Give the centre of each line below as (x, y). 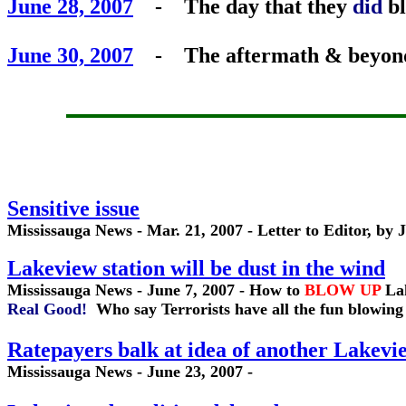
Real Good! (52, 309)
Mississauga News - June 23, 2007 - (130, 372)
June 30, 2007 (70, 55)
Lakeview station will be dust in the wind (196, 268)
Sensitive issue (73, 208)
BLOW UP (343, 290)
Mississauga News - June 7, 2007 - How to (154, 290)
